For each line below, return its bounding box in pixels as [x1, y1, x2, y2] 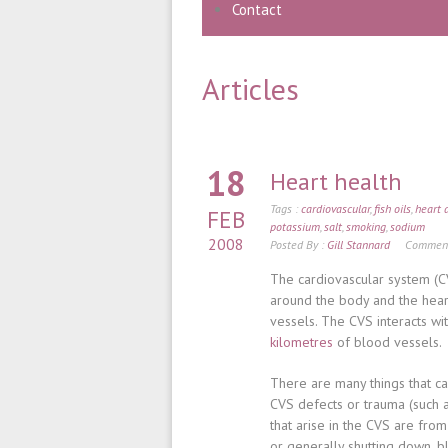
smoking [346, 219, 386, 234]
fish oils [374, 201, 411, 216]
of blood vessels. [333, 333, 442, 351]
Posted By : [270, 237, 327, 252]
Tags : [270, 201, 301, 216]
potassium [270, 219, 320, 234]
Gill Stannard [327, 237, 390, 252]
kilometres [270, 333, 333, 351]
